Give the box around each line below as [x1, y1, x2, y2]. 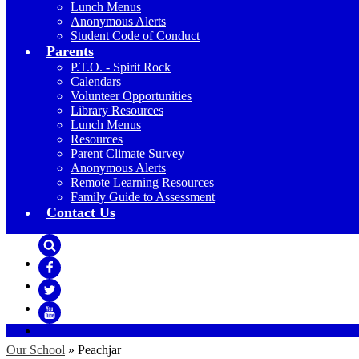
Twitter [38, 301, 75, 315]
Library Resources [71, 103, 163, 117]
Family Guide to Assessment [71, 190, 215, 204]
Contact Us [46, 204, 115, 220]
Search [38, 256, 73, 270]
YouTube [38, 324, 85, 337]
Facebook [38, 279, 88, 292]
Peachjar [78, 343, 121, 357]
